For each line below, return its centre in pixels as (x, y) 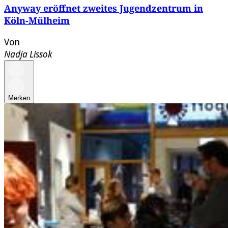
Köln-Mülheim (37, 21)
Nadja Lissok (28, 54)
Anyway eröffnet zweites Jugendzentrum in (104, 8)
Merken (19, 98)
